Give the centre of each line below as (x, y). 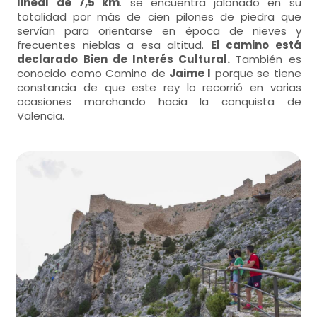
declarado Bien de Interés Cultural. (124, 59)
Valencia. (41, 116)
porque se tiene (256, 73)
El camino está (256, 45)
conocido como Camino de (93, 73)
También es (266, 59)
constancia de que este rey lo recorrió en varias (159, 87)
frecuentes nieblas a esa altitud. (114, 45)
